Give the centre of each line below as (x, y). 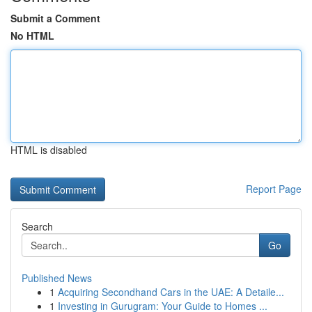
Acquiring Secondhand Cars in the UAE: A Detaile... (171, 292)
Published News (57, 278)
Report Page (274, 189)
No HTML (32, 36)
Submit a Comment (55, 18)
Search (37, 226)
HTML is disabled (49, 150)
